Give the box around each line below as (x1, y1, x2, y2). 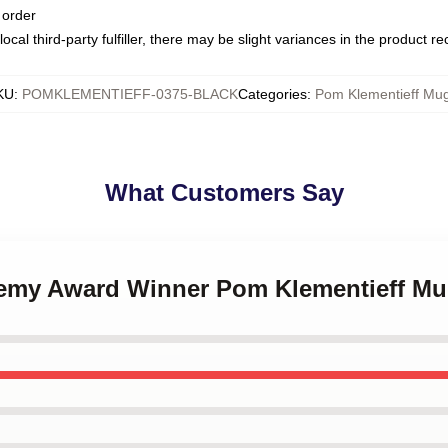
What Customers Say (104, 179, 344, 206)
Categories (238, 86, 307, 102)
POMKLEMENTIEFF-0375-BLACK (22, 86, 238, 102)
